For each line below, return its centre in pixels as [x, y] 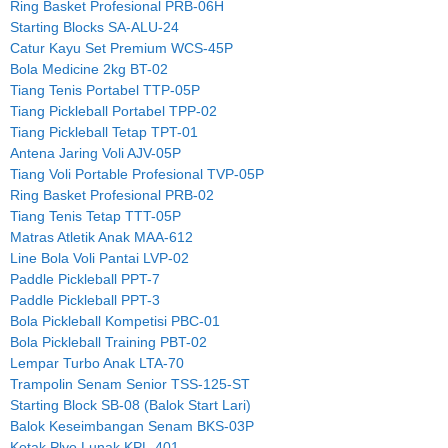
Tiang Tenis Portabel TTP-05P [105, 89]
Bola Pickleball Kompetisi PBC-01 [115, 320]
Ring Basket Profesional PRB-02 [112, 194]
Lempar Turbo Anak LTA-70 [97, 362]
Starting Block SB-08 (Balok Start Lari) [130, 404]
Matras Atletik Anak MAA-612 [101, 236]
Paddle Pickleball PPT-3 [85, 299]
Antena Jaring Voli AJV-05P [95, 152]
